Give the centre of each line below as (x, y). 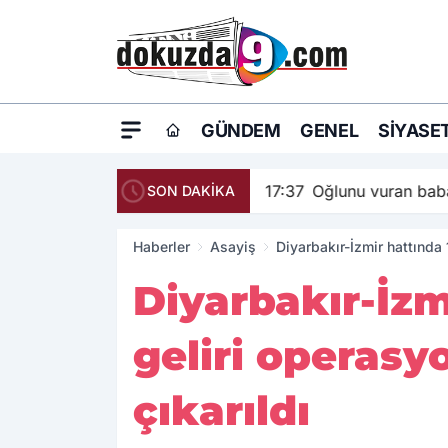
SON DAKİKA (191, 191)
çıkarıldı (221, 411)
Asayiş (233, 247)
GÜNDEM (241, 131)
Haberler (161, 247)
